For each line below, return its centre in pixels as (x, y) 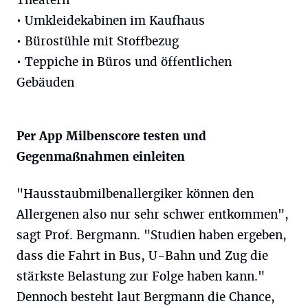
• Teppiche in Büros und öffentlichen (124, 62)
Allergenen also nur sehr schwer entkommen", (153, 214)
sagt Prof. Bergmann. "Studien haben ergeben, (152, 235)
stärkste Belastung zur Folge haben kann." (141, 276)
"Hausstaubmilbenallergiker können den (135, 194)
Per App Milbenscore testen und (111, 136)
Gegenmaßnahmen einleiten (101, 157)
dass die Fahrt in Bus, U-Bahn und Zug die (142, 256)
